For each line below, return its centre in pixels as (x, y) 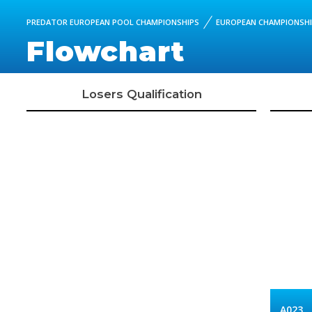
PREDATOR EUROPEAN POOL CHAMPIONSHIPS (113, 22)
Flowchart (106, 52)
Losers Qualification (141, 94)
